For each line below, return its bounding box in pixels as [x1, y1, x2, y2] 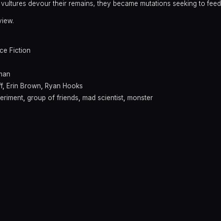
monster [127, 94, 153, 102]
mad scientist [82, 94, 123, 102]
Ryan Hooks [45, 82, 83, 90]
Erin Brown [6, 82, 41, 90]
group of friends [27, 94, 78, 102]
